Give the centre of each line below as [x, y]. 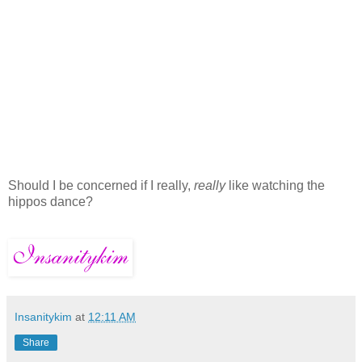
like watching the [275, 186]
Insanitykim [43, 317]
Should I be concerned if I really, [99, 186]
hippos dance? [51, 202]
